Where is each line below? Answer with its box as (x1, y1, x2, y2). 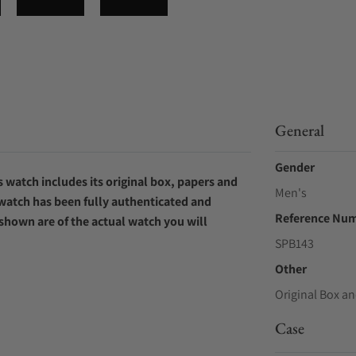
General (274, 120, 324, 141)
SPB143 (274, 235, 314, 252)
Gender (274, 159, 315, 176)
